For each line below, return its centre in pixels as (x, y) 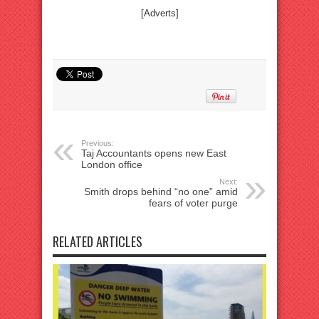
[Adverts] (159, 14)
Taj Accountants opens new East (154, 153)
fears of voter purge (193, 203)
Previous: (98, 143)
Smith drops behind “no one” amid (161, 192)
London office (112, 165)
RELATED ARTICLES (98, 242)
